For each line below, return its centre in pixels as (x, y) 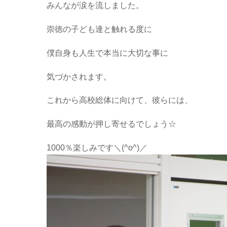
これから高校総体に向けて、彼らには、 (120, 100)
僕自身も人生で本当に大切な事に (107, 53)
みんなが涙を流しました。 (95, 6)
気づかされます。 (79, 77)
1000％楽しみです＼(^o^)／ (97, 148)
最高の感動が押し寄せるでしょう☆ (111, 124)
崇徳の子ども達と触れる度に (99, 29)
